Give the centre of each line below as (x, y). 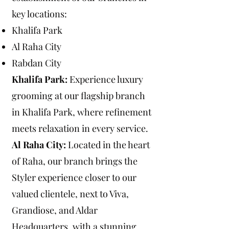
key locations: (39, 14)
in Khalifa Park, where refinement (82, 112)
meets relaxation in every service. (80, 128)
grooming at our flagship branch (78, 95)
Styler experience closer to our (74, 177)
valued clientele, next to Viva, (70, 193)
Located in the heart (109, 144)
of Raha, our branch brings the (75, 161)
